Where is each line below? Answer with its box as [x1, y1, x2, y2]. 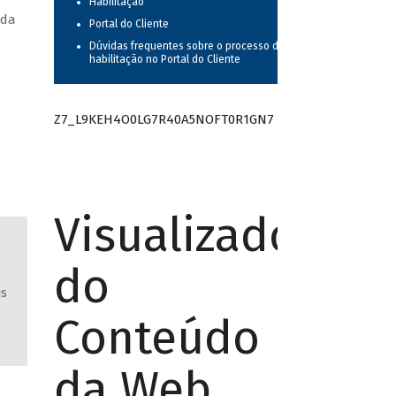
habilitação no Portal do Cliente [88, 53, 240, 66]
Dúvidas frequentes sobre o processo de [88, 40, 285, 53]
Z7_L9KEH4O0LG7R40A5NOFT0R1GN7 [53, 110, 274, 127]
